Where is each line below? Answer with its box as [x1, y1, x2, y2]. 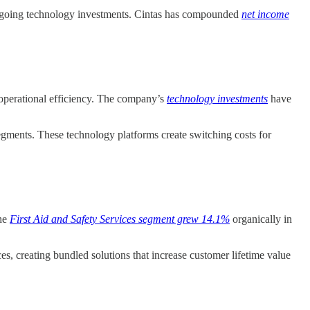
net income [241, 8, 289, 20]
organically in [230, 213, 292, 226]
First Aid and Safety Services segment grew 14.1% [10, 213, 230, 226]
